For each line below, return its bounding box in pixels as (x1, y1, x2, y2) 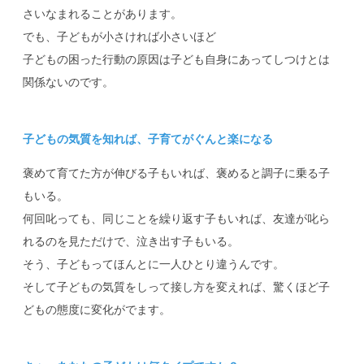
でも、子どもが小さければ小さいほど (23, 30, 217, 44)
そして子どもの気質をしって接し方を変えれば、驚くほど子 (23, 280, 331, 294)
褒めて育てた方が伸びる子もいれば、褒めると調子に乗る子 (23, 167, 331, 180)
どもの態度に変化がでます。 (23, 303, 171, 317)
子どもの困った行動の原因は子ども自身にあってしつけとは (23, 53, 331, 67)
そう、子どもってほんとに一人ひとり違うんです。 (23, 258, 285, 271)
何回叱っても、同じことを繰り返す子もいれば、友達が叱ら (23, 212, 331, 226)
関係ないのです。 (23, 76, 115, 89)
